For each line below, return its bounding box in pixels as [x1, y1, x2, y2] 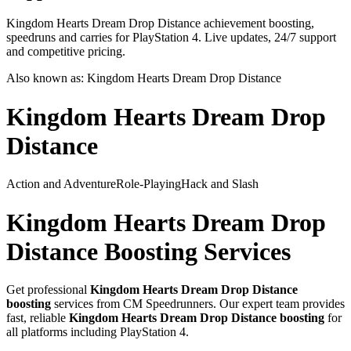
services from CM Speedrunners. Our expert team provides [54, 297, 345, 311]
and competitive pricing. [6, 45, 125, 59]
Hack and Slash [181, 177, 259, 191]
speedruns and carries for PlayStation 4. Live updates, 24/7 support [6, 31, 336, 45]
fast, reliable [6, 311, 69, 325]
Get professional [6, 283, 90, 297]
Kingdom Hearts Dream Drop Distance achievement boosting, [6, 16, 314, 31]
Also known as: [6, 71, 87, 85]
